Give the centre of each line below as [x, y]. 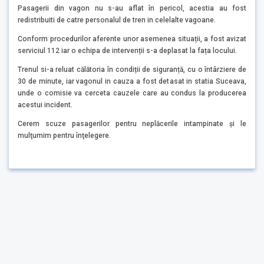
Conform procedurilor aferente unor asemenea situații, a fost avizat [132, 39]
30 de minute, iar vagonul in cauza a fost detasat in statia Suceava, [132, 81]
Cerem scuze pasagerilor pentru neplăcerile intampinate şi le [132, 123]
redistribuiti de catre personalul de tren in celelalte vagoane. [117, 20]
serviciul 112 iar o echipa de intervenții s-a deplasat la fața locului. [127, 50]
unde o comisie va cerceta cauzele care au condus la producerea [132, 93]
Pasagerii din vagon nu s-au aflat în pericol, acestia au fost [132, 9]
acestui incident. [45, 105]
